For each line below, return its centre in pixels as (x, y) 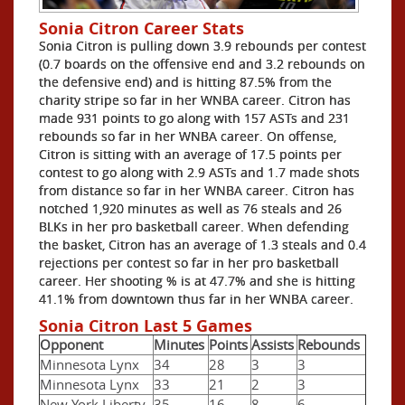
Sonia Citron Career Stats (141, 28)
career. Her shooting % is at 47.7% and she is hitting (197, 280)
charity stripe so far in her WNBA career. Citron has (195, 99)
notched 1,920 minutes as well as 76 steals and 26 (190, 208)
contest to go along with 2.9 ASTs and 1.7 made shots (199, 172)
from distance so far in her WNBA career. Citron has (197, 190)
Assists (273, 344)
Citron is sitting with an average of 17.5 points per (190, 154)
